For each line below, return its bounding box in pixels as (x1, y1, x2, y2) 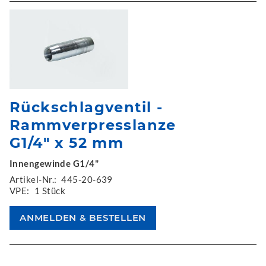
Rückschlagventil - (9, 98, 163, 116)
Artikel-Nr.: (9, 173, 57, 185)
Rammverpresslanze (9, 116, 176, 134)
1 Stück (34, 185, 65, 196)
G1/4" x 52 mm (9, 134, 124, 151)
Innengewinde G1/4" (9, 157, 99, 169)
